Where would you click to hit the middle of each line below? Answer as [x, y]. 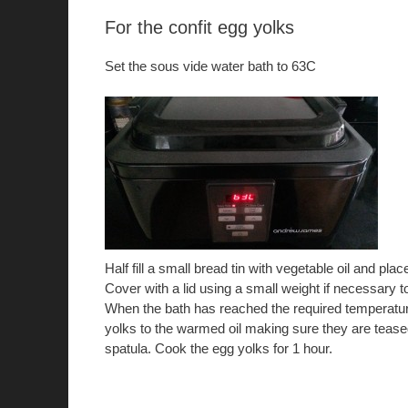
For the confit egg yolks [199, 27]
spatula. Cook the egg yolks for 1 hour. [218, 349]
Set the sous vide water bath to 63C [210, 66]
